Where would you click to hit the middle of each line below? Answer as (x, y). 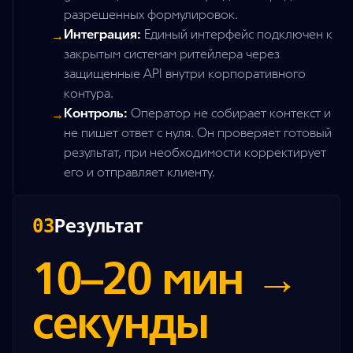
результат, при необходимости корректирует (195, 153)
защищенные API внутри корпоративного (185, 74)
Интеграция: (102, 35)
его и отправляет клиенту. (139, 173)
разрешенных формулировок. (151, 15)
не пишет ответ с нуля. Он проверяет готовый (198, 133)
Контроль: (96, 113)
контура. (89, 94)
